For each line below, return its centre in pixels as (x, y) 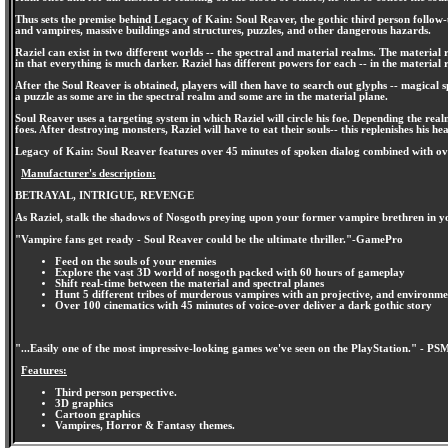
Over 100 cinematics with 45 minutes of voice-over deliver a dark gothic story (243, 305)
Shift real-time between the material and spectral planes (189, 283)
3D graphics (84, 403)
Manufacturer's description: (88, 173)
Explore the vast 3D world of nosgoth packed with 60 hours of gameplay (230, 272)
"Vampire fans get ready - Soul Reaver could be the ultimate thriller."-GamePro (209, 239)
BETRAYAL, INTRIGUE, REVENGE (104, 195)
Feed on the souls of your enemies (135, 261)
